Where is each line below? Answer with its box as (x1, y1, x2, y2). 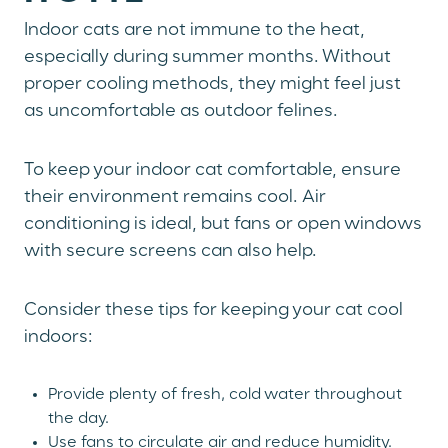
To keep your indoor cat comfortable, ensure (24, 161, 401, 180)
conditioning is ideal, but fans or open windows (24, 215, 422, 234)
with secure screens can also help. (24, 242, 317, 261)
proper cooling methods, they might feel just (24, 75, 401, 94)
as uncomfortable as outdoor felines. (24, 102, 338, 121)
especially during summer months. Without (24, 48, 391, 67)
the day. (48, 411, 109, 428)
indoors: (24, 328, 93, 347)
